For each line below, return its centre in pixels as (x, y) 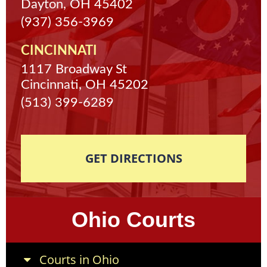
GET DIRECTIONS (133, 158)
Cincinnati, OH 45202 (85, 85)
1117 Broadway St (74, 69)
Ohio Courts (133, 220)
